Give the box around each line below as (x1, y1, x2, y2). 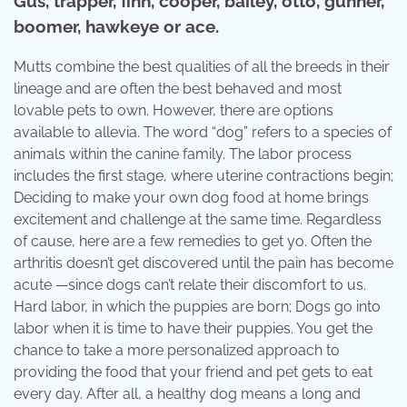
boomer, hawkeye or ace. (14, 16, 219, 37)
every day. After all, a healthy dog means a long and (14, 385, 361, 403)
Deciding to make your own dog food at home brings (14, 189, 369, 207)
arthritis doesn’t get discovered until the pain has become (14, 254, 393, 273)
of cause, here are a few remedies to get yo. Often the (14, 233, 372, 251)
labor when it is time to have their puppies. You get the (14, 320, 372, 338)
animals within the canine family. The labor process (14, 145, 352, 164)
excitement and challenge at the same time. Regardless (14, 211, 382, 229)
